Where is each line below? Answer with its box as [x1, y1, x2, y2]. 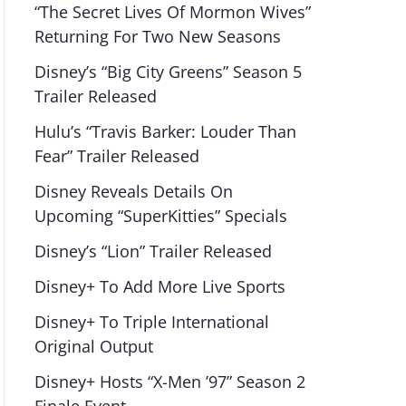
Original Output [34, 335, 153, 357]
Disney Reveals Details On [34, 180, 233, 202]
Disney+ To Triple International [34, 311, 269, 333]
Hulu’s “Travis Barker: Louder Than [34, 121, 296, 142]
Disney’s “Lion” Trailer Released [34, 240, 272, 262]
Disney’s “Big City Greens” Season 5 [34, 61, 302, 82]
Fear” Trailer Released [34, 145, 199, 167]
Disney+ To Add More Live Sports [34, 275, 285, 297]
